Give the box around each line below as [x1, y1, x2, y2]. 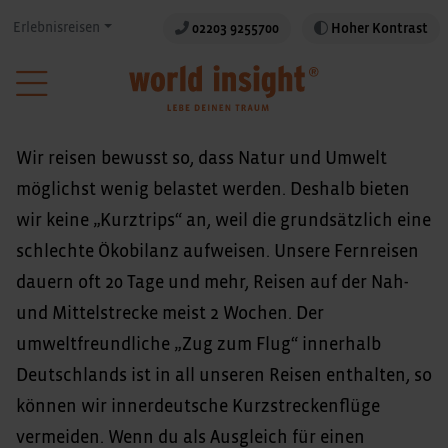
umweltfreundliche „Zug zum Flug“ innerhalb [16, 335, 381, 354]
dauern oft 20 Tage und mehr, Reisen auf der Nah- [16, 273, 409, 292]
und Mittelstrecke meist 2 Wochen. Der [16, 304, 324, 323]
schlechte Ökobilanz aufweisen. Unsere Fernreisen [16, 242, 419, 261]
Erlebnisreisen [13, 21, 101, 35]
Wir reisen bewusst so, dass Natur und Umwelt [16, 149, 387, 168]
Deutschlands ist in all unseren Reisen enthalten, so [16, 366, 432, 385]
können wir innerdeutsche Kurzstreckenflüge [16, 397, 380, 416]
